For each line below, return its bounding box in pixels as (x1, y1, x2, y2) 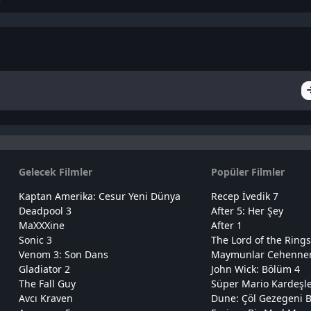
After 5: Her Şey (210, 203, 283, 217)
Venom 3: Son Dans (19, 247, 109, 261)
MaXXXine (19, 218, 65, 232)
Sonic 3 (19, 233, 53, 246)
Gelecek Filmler (19, 165, 93, 178)
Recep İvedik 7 (210, 189, 278, 203)
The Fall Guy (19, 276, 76, 290)
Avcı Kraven (19, 291, 74, 305)
